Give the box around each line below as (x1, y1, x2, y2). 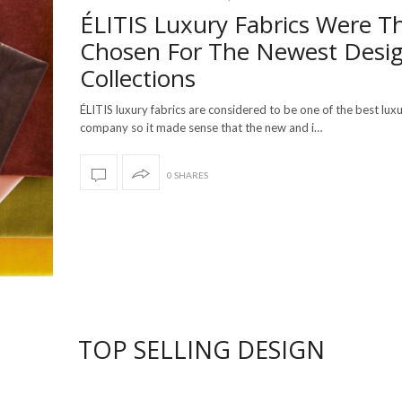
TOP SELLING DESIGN (77, 333, 325, 367)
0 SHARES (167, 170, 208, 181)
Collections (80, 62, 196, 95)
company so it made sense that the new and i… (80, 120, 322, 135)
